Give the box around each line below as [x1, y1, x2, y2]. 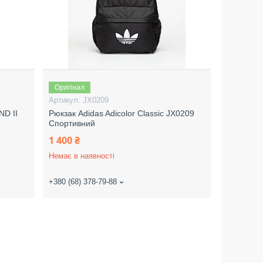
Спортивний [49, 119, 96, 128]
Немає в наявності [49, 151, 115, 160]
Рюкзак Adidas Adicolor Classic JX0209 [49, 109, 195, 118]
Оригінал [55, 83, 85, 92]
